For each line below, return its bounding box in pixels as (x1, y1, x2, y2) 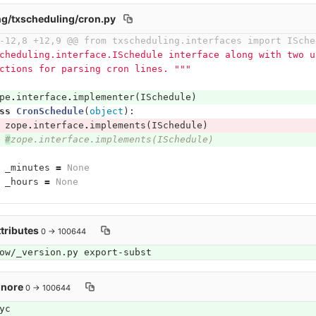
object (89, 106, 123, 117)
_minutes (4, 162, 50, 174)
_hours (4, 176, 39, 188)
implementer (72, 92, 135, 103)
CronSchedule (16, 106, 84, 117)
